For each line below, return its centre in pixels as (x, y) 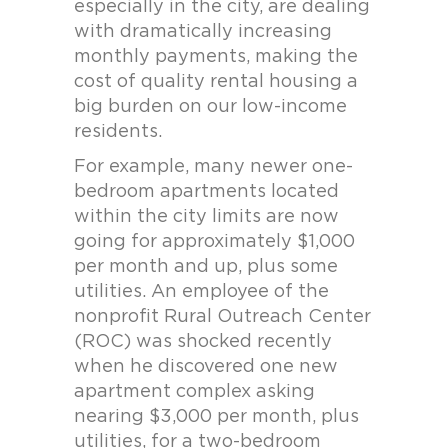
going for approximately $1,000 (214, 242)
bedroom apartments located (206, 192)
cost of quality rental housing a (216, 82)
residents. (118, 132)
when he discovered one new (206, 367)
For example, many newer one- (213, 167)
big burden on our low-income (210, 107)
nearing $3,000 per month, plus (216, 417)
